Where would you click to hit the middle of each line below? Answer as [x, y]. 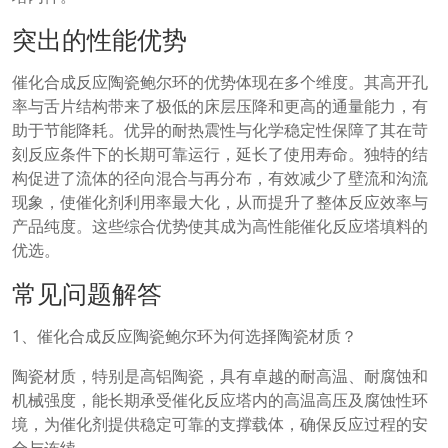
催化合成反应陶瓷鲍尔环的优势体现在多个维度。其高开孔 [220, 81]
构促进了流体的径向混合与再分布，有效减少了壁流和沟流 [220, 177]
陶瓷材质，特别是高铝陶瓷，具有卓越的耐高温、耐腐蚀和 [220, 375]
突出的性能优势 [99, 38]
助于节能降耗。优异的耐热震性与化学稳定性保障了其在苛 [220, 129]
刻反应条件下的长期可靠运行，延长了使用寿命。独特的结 [220, 153]
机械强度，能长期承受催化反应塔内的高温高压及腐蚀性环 [220, 399]
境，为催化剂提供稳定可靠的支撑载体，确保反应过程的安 [220, 423]
